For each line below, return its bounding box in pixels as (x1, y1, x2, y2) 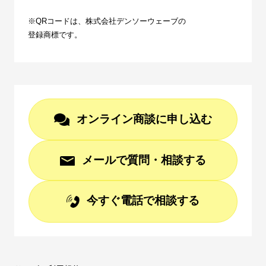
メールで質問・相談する (81, 153, 206, 166)
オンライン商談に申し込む (76, 112, 212, 125)
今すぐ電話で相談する (87, 194, 200, 207)
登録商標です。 (28, 30, 83, 39)
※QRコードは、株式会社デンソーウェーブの (28, 16, 186, 26)
